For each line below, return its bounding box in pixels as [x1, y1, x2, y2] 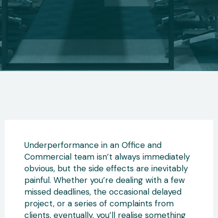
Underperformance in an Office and [24, 140, 162, 150]
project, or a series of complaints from [24, 198, 174, 209]
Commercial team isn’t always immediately [24, 151, 190, 162]
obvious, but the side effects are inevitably [24, 163, 188, 174]
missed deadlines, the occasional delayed [24, 186, 182, 197]
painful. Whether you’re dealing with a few [24, 175, 185, 185]
